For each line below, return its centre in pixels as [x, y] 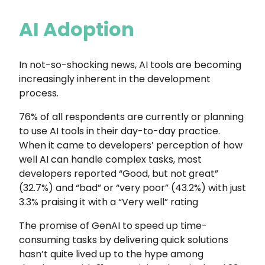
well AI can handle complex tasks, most [110, 159]
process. [39, 93]
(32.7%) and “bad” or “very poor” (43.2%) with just [132, 188]
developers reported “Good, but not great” [119, 173]
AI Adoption [77, 29]
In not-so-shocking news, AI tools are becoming [130, 64]
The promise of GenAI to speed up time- [113, 225]
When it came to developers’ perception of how [131, 145]
